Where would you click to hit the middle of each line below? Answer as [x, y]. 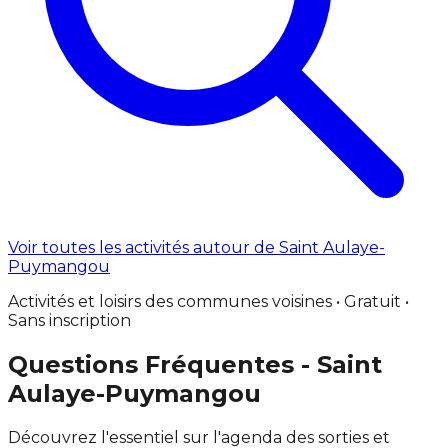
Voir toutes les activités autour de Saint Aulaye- [196, 247]
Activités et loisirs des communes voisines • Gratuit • [208, 301]
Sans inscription [69, 320]
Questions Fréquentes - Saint [195, 364]
